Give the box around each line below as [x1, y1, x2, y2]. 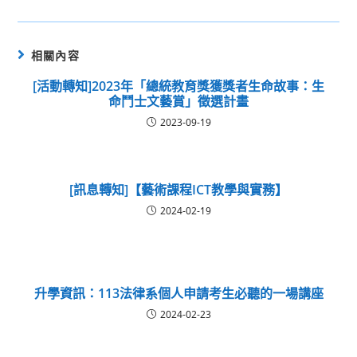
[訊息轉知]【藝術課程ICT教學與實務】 [69, 180, 288, 198]
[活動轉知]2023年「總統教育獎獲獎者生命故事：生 [33, 76, 324, 95]
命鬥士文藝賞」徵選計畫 [108, 92, 249, 110]
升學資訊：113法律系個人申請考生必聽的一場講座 [33, 284, 324, 302]
